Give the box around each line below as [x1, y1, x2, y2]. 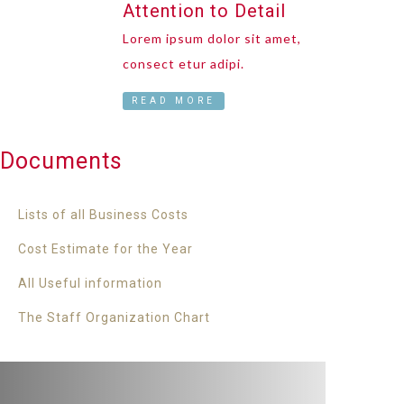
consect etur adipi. [123, 56, 245, 71]
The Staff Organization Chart [18, 310, 210, 325]
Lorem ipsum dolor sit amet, [123, 31, 302, 46]
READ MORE [132, 96, 216, 106]
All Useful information [18, 276, 162, 290]
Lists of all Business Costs [18, 207, 188, 222]
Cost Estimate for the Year [18, 242, 193, 256]
